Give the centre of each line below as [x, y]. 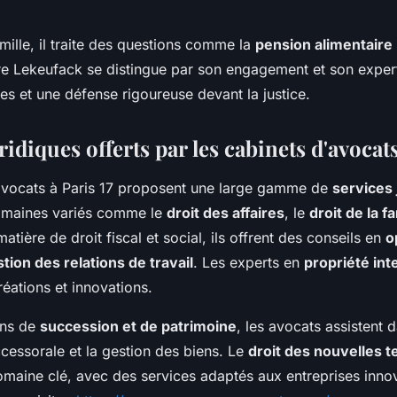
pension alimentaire [324, 44]
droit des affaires [226, 212]
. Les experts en [249, 262]
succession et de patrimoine [138, 326]
